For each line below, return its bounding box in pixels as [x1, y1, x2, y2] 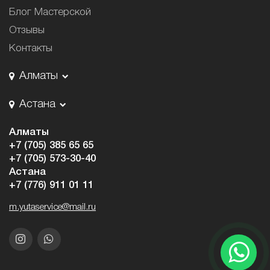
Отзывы [9, 25, 45, 35]
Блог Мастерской [9, 8, 91, 17]
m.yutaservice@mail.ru [9, 203, 96, 212]
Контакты [9, 43, 52, 53]
